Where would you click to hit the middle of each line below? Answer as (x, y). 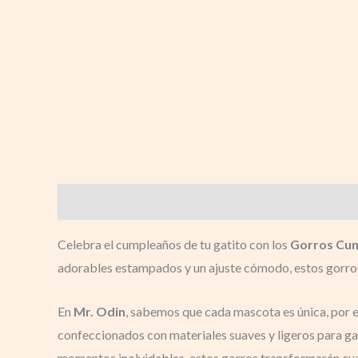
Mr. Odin (99, 311)
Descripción (93, 202)
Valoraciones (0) (191, 202)
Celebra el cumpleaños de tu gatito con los (174, 245)
